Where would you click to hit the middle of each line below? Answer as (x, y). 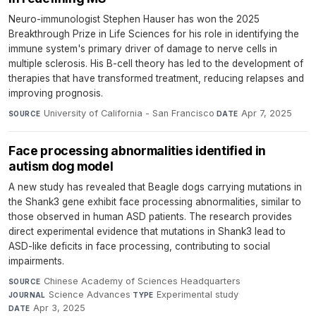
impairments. (36, 261)
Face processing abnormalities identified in (137, 151)
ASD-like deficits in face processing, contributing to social (139, 247)
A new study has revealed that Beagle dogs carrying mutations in (155, 187)
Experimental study (198, 295)
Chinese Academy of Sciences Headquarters (142, 281)
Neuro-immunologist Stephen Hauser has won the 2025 (134, 19)
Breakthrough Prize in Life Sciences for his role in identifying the (154, 34)
